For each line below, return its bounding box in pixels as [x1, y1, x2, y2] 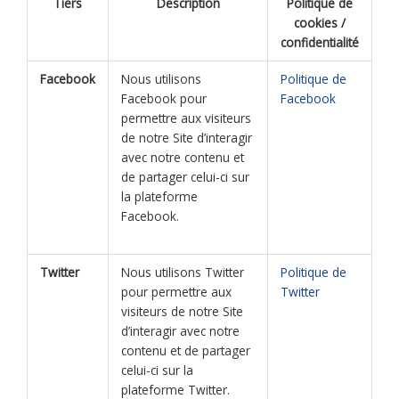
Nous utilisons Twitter [120, 263, 244, 281]
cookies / [294, 13, 346, 31]
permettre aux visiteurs [120, 109, 251, 126]
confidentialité [281, 33, 359, 51]
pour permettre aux [120, 282, 232, 300]
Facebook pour [120, 89, 207, 107]
